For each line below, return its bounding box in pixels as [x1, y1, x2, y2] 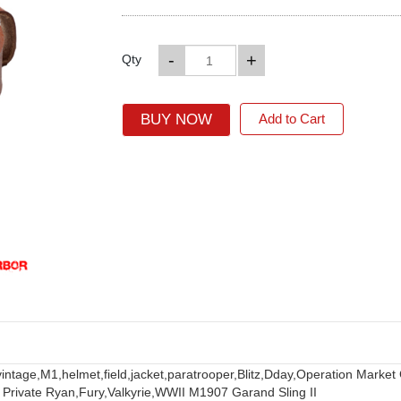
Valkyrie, [107, 384, 155, 399]
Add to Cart [258, 111, 325, 126]
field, [104, 366, 131, 381]
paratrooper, [167, 366, 237, 381]
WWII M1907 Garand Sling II [155, 384, 317, 399]
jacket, [131, 366, 167, 381]
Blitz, [237, 366, 264, 381]
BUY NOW [140, 111, 212, 128]
